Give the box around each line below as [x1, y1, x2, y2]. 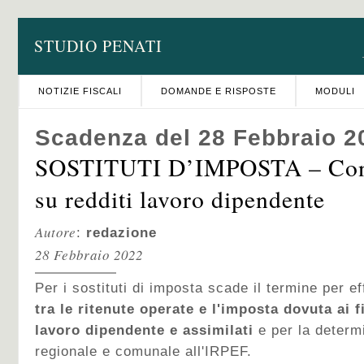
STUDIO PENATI [34, 35, 162, 57]
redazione [86, 225, 157, 240]
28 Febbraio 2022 [35, 245, 143, 264]
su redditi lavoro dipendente [35, 183, 325, 214]
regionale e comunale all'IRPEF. [35, 344, 252, 359]
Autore [35, 223, 76, 241]
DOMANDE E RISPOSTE [161, 86, 276, 96]
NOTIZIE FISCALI [38, 86, 122, 96]
